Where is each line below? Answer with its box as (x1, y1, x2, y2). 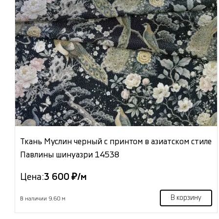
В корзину (170, 195, 201, 202)
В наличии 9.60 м (20, 196, 66, 202)
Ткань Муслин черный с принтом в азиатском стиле (20, 137, 212, 146)
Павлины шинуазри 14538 (20, 151, 119, 159)
